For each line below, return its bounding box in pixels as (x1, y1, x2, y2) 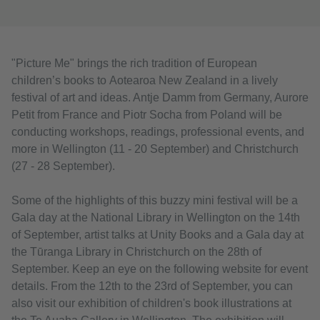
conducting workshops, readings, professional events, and (11, 126, 304, 139)
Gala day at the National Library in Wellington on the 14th (11, 211, 300, 224)
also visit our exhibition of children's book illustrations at (11, 297, 291, 310)
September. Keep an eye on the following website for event (11, 263, 308, 276)
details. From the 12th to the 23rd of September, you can (11, 280, 293, 293)
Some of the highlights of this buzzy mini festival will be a (11, 194, 298, 207)
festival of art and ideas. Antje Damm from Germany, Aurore (11, 91, 309, 104)
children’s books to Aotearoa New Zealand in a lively (11, 74, 281, 87)
